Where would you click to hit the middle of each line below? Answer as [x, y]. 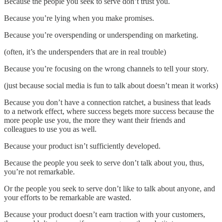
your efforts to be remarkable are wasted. [68, 198]
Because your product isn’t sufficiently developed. [82, 146]
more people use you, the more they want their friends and [95, 120]
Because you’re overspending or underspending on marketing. [101, 35]
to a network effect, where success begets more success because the [109, 111]
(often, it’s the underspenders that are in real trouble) [85, 52]
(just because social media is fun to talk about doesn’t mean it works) [111, 86]
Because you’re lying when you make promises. [79, 18]
